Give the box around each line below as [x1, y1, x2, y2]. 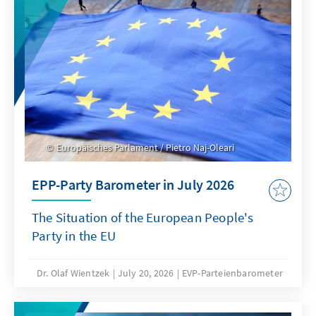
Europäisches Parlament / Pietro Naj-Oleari [54, 141, 234, 154]
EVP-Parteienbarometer [181, 267, 284, 280]
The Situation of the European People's [32, 209, 254, 226]
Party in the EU [32, 227, 116, 245]
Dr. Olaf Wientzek [36, 267, 110, 280]
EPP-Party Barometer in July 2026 [32, 176, 235, 194]
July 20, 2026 [117, 267, 174, 280]
